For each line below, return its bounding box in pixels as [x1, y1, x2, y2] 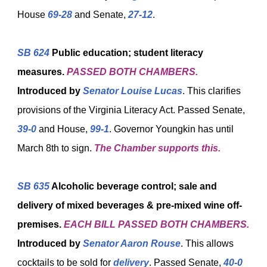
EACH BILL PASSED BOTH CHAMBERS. [64, 219, 249, 229]
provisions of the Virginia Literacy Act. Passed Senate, [17, 105, 245, 115]
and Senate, [72, 10, 128, 20]
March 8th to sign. [17, 143, 94, 153]
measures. [17, 67, 67, 77]
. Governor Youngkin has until [109, 124, 234, 134]
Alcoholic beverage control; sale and [51, 181, 217, 191]
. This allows [181, 238, 234, 249]
